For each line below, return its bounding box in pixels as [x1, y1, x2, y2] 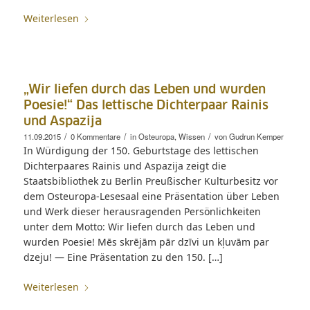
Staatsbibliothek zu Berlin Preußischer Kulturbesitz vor [23, 174, 278, 188]
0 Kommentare [70, 130, 120, 142]
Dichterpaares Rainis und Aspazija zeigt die [23, 158, 226, 172]
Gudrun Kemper [228, 130, 284, 142]
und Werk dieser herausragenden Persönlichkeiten [23, 204, 261, 218]
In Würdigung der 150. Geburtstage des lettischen [23, 143, 259, 157]
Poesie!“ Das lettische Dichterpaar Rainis [23, 99, 268, 112]
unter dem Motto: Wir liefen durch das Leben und [23, 219, 255, 233]
